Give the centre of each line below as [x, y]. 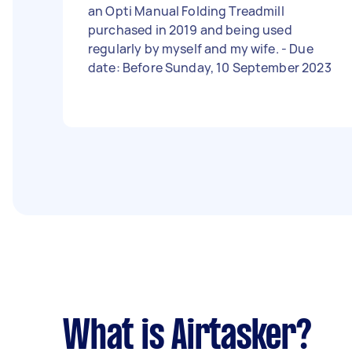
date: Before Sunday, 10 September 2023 [210, 68]
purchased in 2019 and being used [190, 30]
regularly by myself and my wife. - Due [185, 49]
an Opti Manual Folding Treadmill [186, 11]
